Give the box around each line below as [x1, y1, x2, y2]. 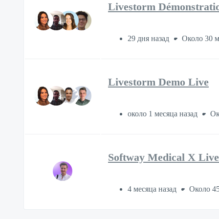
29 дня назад [128, 34, 171, 43]
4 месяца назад [128, 185, 178, 194]
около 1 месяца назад [128, 109, 199, 118]
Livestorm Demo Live [108, 76, 209, 88]
